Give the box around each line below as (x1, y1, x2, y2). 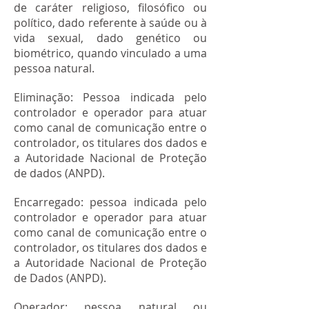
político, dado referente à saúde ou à (14, 15, 207, 30)
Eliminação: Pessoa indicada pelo (14, 90, 207, 105)
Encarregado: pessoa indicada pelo (14, 195, 207, 210)
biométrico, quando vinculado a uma (14, 46, 207, 61)
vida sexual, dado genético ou (14, 30, 207, 46)
